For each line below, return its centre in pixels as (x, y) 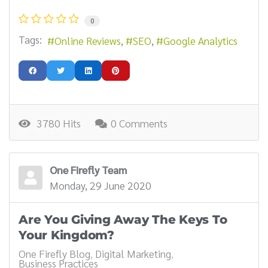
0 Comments (139, 123)
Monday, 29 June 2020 (100, 185)
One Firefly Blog (54, 254)
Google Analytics (200, 41)
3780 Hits (56, 123)
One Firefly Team (88, 170)
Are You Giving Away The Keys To (123, 220)
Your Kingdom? (66, 235)
